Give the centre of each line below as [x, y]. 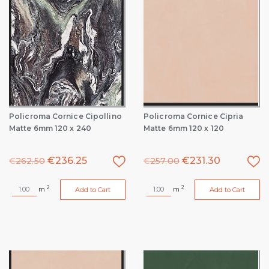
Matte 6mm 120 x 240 [50, 128]
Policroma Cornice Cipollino [65, 116]
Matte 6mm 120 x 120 [184, 128]
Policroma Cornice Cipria [194, 116]
